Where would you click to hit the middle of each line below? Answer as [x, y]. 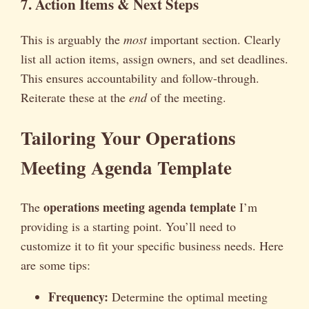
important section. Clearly [214, 40]
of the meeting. [187, 98]
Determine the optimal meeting [188, 297]
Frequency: [78, 297]
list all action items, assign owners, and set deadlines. [154, 59]
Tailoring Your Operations [128, 137]
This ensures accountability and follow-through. [140, 78]
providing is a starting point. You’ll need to [128, 227]
